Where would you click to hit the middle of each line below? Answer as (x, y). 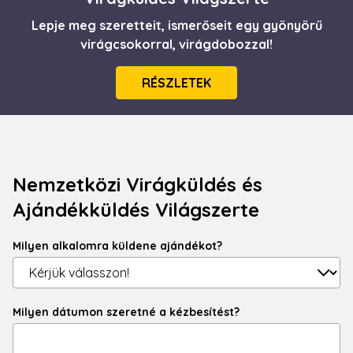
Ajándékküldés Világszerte (136, 210)
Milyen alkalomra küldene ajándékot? (117, 246)
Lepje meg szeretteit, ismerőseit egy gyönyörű (176, 25)
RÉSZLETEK (176, 83)
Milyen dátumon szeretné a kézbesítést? (126, 312)
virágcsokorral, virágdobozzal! (176, 44)
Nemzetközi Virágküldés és (137, 184)
